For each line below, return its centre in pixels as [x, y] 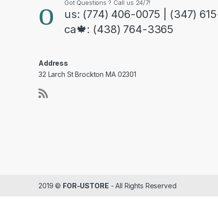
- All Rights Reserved [143, 185]
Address [54, 63]
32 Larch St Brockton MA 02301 [87, 74]
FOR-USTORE [86, 185]
